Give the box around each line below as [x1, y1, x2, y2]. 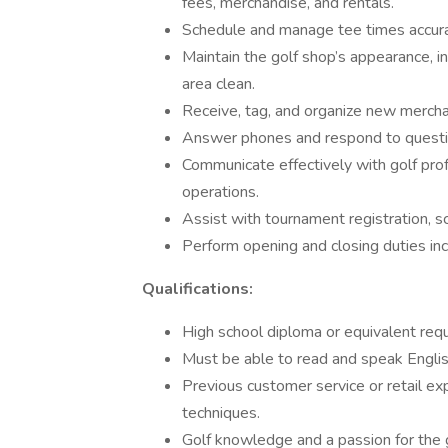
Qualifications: [142, 278, 253, 300]
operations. [182, 181, 259, 203]
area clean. [182, 73, 255, 95]
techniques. [182, 402, 260, 424]
